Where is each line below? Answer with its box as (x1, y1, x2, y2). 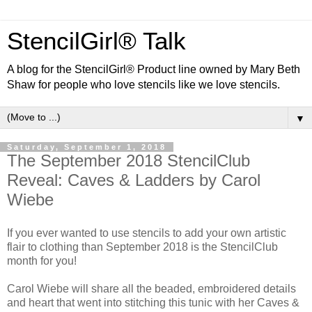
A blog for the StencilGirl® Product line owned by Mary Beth (7, 63, 300, 75)
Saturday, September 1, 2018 (7, 143, 166, 151)
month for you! (7, 254, 77, 267)
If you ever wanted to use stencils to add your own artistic (7, 226, 286, 239)
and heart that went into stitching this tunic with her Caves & (7, 296, 299, 309)
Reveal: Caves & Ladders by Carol (7, 171, 260, 189)
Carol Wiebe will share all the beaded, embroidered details (7, 282, 296, 295)
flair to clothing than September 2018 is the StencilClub (7, 240, 278, 253)
